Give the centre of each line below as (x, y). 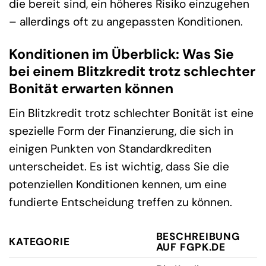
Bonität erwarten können (91, 89)
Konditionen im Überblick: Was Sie (121, 54)
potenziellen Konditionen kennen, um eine (118, 184)
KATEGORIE (39, 241)
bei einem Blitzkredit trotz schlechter (132, 72)
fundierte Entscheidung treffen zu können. (121, 202)
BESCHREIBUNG (198, 236)
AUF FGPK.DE (191, 247)
